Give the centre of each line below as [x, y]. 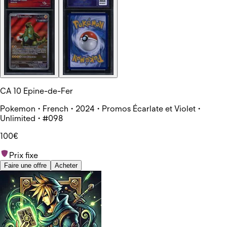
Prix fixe [24, 155]
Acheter [66, 165]
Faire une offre [25, 165]
